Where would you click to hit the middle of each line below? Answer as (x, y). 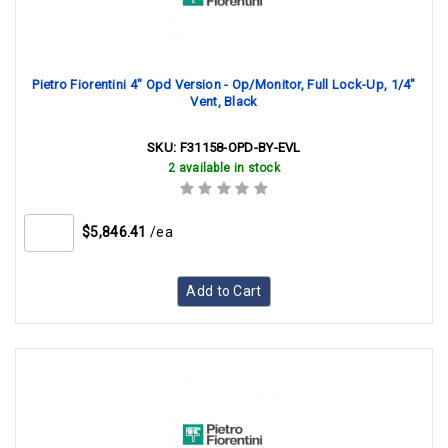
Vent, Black (224, 101)
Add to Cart (224, 291)
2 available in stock (224, 168)
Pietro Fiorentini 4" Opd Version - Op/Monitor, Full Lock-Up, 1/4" (224, 84)
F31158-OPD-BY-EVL (240, 147)
